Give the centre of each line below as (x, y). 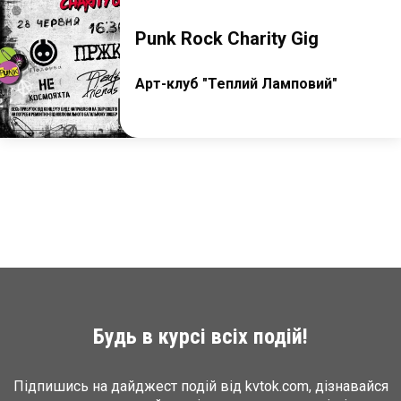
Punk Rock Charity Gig (227, 38)
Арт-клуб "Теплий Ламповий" (237, 84)
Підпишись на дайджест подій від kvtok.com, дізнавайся (200, 386)
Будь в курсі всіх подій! (200, 337)
